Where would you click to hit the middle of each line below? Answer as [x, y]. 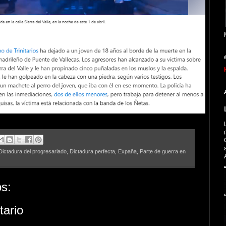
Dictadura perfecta [92, 151]
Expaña [127, 151]
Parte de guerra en [163, 151]
